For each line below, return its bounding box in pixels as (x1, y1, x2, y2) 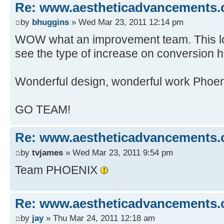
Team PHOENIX (15, 163, 100, 176)
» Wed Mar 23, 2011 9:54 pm (63, 147, 173, 157)
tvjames (32, 147, 63, 157)
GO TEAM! (15, 103, 70, 116)
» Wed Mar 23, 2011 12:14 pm (69, 17, 183, 27)
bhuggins (32, 17, 69, 27)
